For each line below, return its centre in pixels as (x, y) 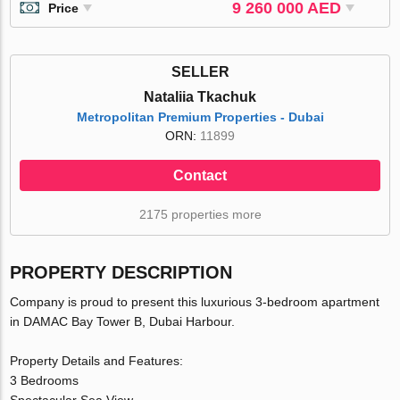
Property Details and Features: (97, 360)
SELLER (200, 71)
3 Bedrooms (45, 380)
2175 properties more (200, 214)
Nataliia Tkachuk (200, 96)
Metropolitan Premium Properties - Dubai (200, 117)
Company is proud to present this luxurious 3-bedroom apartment (195, 301)
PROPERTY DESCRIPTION (121, 272)
